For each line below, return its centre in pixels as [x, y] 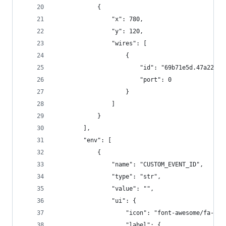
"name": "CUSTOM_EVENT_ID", [129, 164]
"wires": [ [101, 43]
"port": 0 [113, 80]
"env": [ [83, 140]
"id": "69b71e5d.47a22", [138, 68]
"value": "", [104, 189]
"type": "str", [108, 177]
